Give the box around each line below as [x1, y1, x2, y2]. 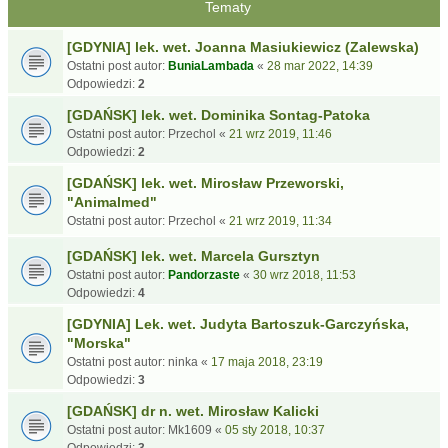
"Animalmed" [67, 194, 157, 210]
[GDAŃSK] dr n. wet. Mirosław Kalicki [67, 403, 319, 419]
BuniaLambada [168, 59, 254, 73]
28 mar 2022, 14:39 [267, 59, 373, 73]
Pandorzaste [168, 268, 240, 282]
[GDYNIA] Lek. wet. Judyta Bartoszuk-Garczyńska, [67, 316, 409, 332]
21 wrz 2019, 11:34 [229, 214, 332, 228]
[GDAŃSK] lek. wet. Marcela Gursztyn [67, 248, 320, 264]
